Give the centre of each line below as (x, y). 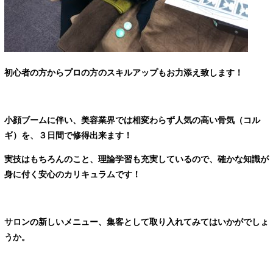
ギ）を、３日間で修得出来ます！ (68, 135)
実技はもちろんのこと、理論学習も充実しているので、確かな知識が (136, 159)
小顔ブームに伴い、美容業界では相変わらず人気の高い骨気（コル (132, 120)
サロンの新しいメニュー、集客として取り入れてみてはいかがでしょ (136, 222)
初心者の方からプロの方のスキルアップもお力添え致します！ (124, 72)
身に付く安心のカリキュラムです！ (73, 174)
